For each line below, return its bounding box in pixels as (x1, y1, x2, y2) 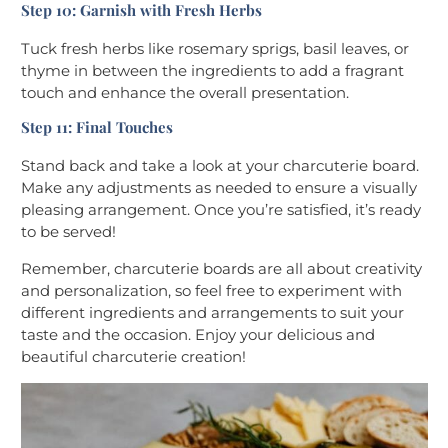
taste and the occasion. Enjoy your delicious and (21, 325, 375, 345)
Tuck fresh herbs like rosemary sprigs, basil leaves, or (21, 39, 409, 59)
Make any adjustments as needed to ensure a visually (21, 178, 417, 198)
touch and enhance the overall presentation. (21, 83, 349, 103)
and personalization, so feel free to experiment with (21, 281, 402, 301)
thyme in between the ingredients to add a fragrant (21, 61, 404, 81)
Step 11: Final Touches (21, 117, 173, 138)
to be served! (21, 222, 116, 242)
